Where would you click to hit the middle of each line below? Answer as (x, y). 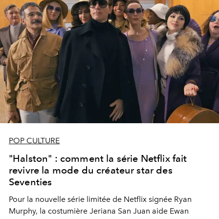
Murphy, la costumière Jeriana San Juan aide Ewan (99, 211)
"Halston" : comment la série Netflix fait (98, 159)
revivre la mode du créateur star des (91, 170)
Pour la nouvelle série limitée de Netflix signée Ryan (100, 199)
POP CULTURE (34, 141)
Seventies (31, 182)
